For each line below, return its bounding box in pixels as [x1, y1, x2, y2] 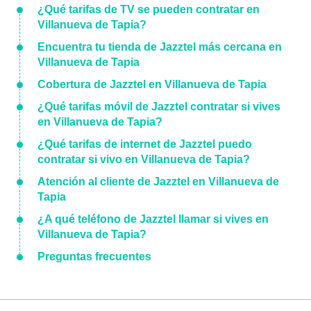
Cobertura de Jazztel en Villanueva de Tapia [37, 78, 267, 90]
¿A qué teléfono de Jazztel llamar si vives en [37, 213, 269, 225]
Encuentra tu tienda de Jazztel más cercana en [37, 41, 282, 53]
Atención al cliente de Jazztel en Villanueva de [37, 176, 279, 187]
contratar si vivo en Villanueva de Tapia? [37, 153, 250, 165]
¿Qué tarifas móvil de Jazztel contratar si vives [37, 101, 280, 112]
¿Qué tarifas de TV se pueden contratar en [37, 3, 260, 15]
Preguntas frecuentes [37, 251, 151, 262]
